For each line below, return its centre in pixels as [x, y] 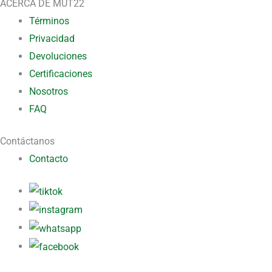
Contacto [49, 158]
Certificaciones [61, 73]
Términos [49, 21]
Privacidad [52, 38]
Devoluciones [58, 56]
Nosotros [49, 91]
